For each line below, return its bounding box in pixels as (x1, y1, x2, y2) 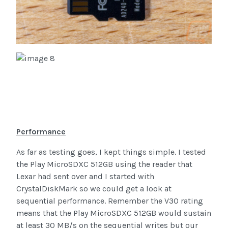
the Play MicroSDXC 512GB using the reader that (16, 159, 192, 169)
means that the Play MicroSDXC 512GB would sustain (16, 208, 211, 218)
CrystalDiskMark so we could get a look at (16, 183, 172, 193)
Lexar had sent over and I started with (16, 171, 154, 181)
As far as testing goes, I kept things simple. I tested (16, 147, 206, 157)
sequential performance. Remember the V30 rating (16, 195, 203, 206)
